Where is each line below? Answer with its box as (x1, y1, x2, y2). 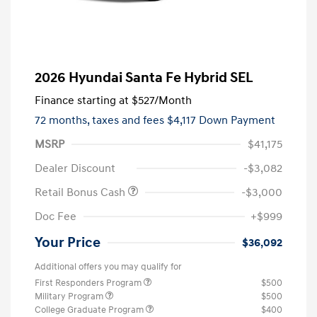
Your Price (35, 234, 100, 252)
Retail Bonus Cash (35, 185, 128, 200)
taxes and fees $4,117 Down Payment (92, 113, 275, 128)
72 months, (35, 113, 92, 128)
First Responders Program (35, 277, 144, 289)
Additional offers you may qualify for (35, 261, 182, 273)
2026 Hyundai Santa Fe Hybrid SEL (35, 69, 253, 87)
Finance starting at (35, 93, 129, 108)
